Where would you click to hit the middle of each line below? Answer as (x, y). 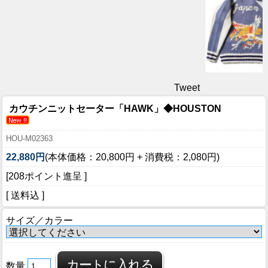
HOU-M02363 (29, 139)
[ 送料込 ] (25, 196)
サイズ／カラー (39, 221)
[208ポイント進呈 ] (46, 176)
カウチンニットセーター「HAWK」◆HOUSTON (115, 109)
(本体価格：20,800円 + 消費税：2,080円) (132, 157)
